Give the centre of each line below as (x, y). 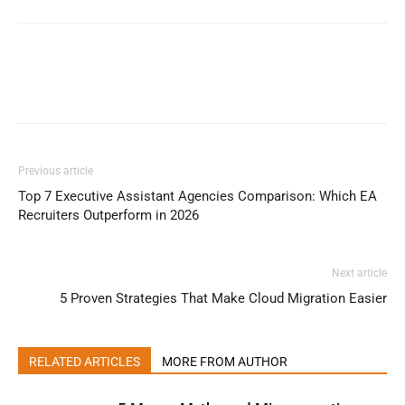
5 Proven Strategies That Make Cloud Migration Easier (223, 298)
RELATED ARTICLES (85, 361)
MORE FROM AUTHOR (225, 361)
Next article (359, 273)
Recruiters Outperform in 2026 (108, 215)
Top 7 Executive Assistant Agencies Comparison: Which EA (198, 196)
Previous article (56, 170)
